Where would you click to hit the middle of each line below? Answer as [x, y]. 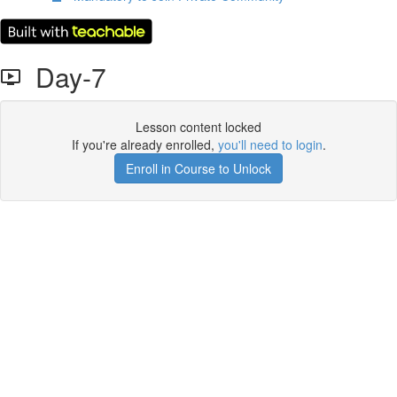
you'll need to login [270, 144]
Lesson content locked [198, 127]
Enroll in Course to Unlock [198, 168]
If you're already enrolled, [144, 144]
